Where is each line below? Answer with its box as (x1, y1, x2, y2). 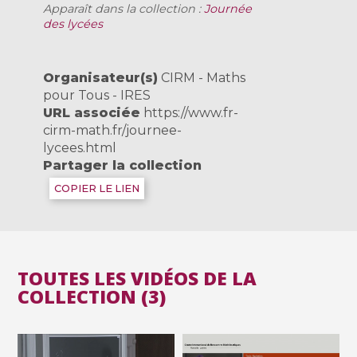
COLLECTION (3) (18, 284, 167, 310)
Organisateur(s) (43, 70, 159, 86)
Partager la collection (43, 158, 202, 174)
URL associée (43, 105, 141, 121)
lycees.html (43, 140, 117, 156)
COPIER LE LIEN (54, 182, 140, 195)
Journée (204, 2, 253, 17)
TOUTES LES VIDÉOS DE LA (18, 265, 257, 292)
